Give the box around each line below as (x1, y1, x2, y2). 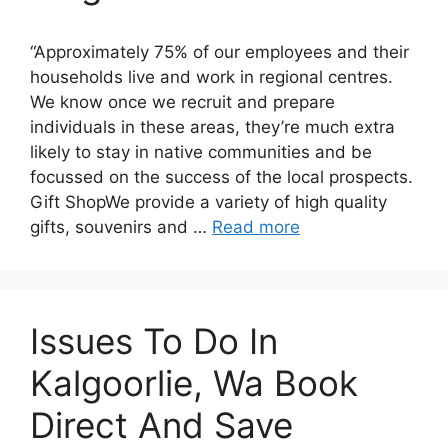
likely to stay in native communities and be (30, 142, 372, 162)
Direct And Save (30, 404, 293, 446)
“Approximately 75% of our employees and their (30, 42, 409, 62)
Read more (212, 217, 300, 237)
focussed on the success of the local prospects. (30, 167, 413, 187)
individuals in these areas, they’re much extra (30, 117, 395, 137)
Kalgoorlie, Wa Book (30, 362, 358, 404)
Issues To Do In (30, 320, 278, 362)
